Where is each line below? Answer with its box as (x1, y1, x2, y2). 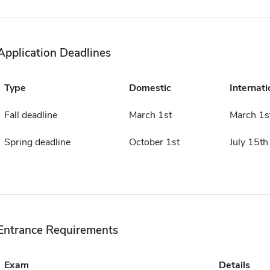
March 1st (128, 108, 172, 122)
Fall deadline (4, 108, 57, 122)
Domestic (128, 81, 171, 95)
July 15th (229, 136, 268, 149)
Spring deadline (4, 136, 71, 149)
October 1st (128, 136, 180, 149)
